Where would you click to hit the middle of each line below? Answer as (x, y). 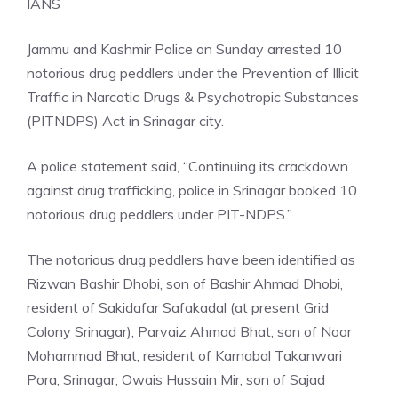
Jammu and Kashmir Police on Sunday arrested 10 (184, 48)
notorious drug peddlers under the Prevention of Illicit (193, 72)
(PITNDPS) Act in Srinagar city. (125, 120)
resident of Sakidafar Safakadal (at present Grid (178, 307)
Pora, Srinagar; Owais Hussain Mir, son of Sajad (176, 379)
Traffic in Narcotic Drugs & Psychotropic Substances (193, 96)
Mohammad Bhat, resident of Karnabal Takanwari (184, 355)
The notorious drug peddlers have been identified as (191, 259)
